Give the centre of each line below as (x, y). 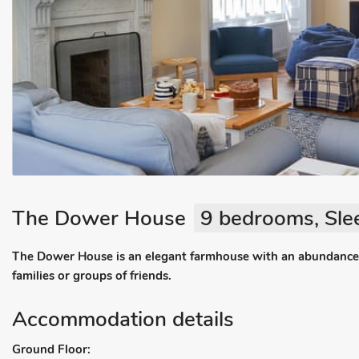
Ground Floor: (51, 349)
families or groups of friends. (92, 276)
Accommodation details (123, 319)
